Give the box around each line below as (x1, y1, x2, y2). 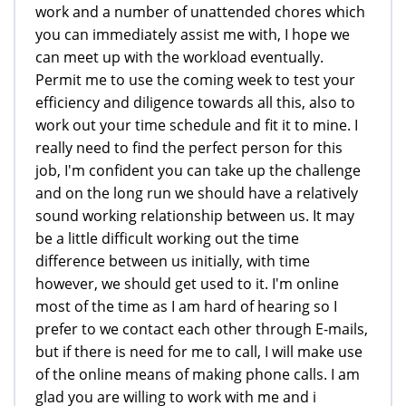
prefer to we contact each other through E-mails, (35, 318, 368, 339)
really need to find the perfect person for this (35, 137, 343, 158)
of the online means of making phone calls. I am (35, 363, 360, 384)
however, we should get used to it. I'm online (35, 273, 339, 294)
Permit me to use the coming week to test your (35, 69, 355, 90)
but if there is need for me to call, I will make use (35, 341, 362, 362)
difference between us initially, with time (35, 250, 310, 271)
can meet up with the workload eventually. (35, 46, 324, 67)
